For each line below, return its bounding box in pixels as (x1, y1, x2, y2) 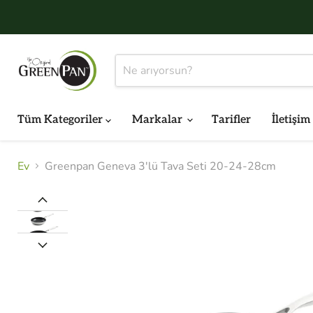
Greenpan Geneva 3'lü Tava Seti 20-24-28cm (45, 158, 276, 174)
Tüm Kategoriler (17, 112, 105, 126)
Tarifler (212, 112, 251, 126)
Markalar (132, 112, 185, 126)
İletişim (272, 112, 310, 126)
